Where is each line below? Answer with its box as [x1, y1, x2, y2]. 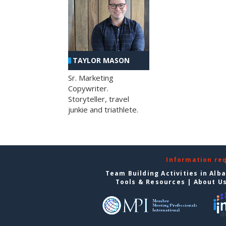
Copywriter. [68, 83, 108, 94]
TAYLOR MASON [73, 55, 130, 66]
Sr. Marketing [68, 73, 114, 83]
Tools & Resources [115, 178, 185, 187]
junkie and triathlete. [68, 104, 138, 115]
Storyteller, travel [68, 94, 129, 104]
